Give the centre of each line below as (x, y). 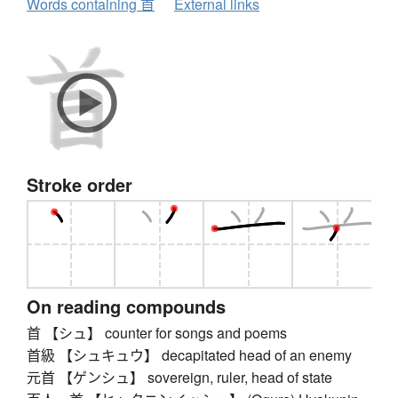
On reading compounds (126, 306)
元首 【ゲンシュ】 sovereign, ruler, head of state (179, 378)
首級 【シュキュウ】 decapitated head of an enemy (189, 355)
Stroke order (80, 185)
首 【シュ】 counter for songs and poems (157, 333)
